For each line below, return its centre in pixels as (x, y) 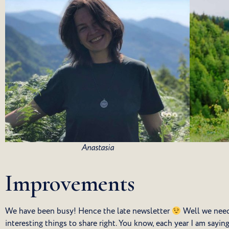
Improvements (70, 184)
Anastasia (97, 148)
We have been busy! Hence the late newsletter (88, 211)
